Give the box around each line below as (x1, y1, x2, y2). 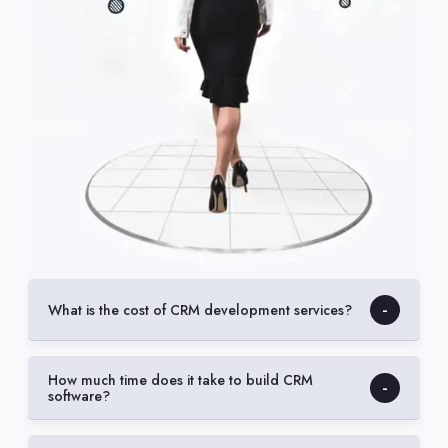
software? (48, 385, 110, 406)
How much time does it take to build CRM (48, 369, 313, 390)
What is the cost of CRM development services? (48, 299, 352, 320)
